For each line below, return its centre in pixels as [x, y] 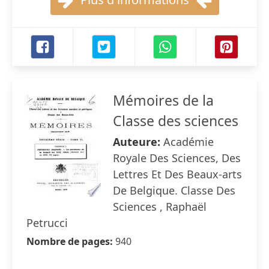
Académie [189, 142]
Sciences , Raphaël [160, 207]
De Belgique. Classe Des [174, 190]
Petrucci [47, 223]
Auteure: [138, 142]
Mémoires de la [163, 100]
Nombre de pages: [71, 241]
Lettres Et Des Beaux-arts [177, 174]
